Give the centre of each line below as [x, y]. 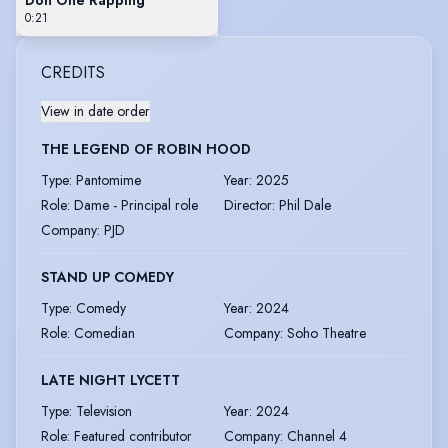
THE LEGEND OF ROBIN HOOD [146, 148]
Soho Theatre [326, 332]
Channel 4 [317, 435]
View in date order [95, 110]
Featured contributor [133, 435]
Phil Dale [305, 204]
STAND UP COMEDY [107, 276]
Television [104, 410]
